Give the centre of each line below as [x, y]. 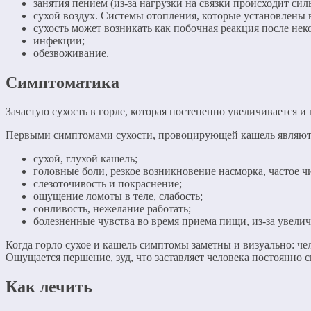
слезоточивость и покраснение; [108, 184]
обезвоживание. [71, 53]
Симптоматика [62, 82]
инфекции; [59, 40]
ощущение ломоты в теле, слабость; [118, 196]
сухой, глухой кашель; [85, 159]
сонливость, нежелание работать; [112, 209]
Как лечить [49, 287]
